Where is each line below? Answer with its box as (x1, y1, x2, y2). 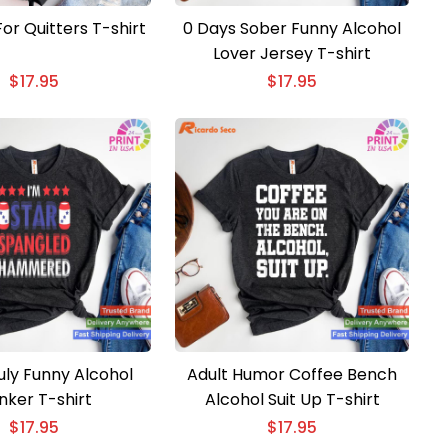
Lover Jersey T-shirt (213, 41, 371, 65)
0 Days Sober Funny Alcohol (183, 16, 401, 40)
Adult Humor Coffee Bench (187, 362, 397, 386)
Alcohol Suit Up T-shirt (204, 387, 380, 411)
